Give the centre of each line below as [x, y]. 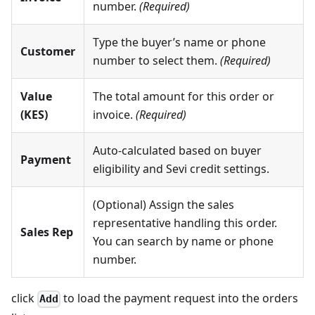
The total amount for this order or [184, 97]
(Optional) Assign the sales [163, 205]
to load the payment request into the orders [180, 298]
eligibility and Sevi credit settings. [181, 169]
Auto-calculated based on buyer [177, 151]
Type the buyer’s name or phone [179, 43]
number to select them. [156, 61]
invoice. [114, 115]
